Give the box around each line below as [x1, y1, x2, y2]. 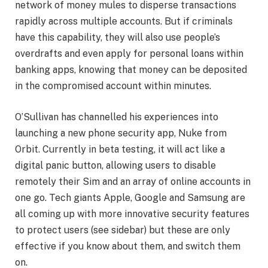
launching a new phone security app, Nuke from [15, 127, 227, 139]
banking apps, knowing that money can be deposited [15, 64, 247, 76]
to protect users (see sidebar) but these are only [15, 224, 230, 236]
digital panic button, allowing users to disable [15, 159, 216, 171]
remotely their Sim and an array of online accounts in [15, 175, 251, 187]
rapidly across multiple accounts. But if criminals [15, 16, 233, 28]
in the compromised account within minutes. [15, 80, 211, 92]
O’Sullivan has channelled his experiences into [15, 111, 218, 123]
